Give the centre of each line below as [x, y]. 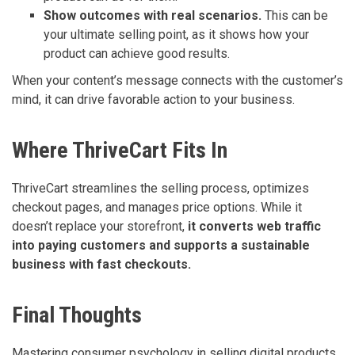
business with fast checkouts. [101, 265]
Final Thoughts [77, 315]
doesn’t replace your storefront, [100, 227]
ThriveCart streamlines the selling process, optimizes [160, 189]
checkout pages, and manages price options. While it [157, 208]
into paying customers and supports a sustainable [161, 246]
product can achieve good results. [137, 54]
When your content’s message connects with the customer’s [177, 81]
